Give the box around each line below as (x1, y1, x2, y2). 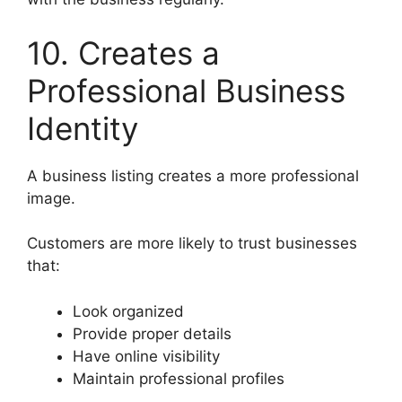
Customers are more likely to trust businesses (27, 234, 357, 253)
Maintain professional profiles (73, 369, 284, 388)
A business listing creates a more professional (27, 166, 359, 185)
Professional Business (27, 71, 345, 109)
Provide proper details (73, 324, 232, 343)
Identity (27, 109, 138, 147)
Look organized (73, 301, 184, 320)
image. (27, 188, 75, 207)
